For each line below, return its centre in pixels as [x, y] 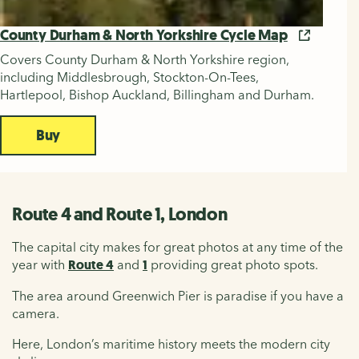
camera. [36, 313]
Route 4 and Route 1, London [120, 214]
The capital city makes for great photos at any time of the [177, 246]
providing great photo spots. [233, 264]
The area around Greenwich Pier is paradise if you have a [178, 295]
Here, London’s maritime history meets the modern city [171, 343]
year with [40, 264]
